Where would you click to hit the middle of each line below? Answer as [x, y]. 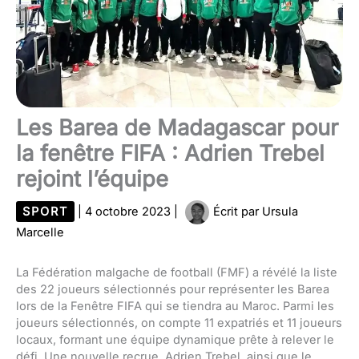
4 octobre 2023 [129, 211]
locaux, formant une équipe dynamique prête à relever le [175, 339]
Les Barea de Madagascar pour [177, 127]
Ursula [280, 211]
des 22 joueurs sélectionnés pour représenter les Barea [173, 289]
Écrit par [236, 211]
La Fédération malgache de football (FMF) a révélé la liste [177, 272]
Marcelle [40, 232]
